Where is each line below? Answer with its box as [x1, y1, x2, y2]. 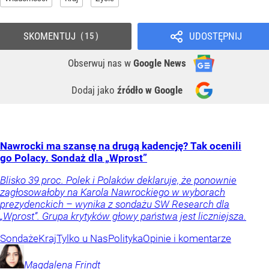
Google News [133, 57, 186, 70]
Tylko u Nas [56, 232, 108, 245]
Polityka [108, 232, 143, 245]
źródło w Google [117, 84, 183, 97]
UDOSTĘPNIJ [189, 30, 242, 43]
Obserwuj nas [68, 57, 124, 70]
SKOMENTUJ [23, 30, 76, 43]
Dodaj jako [71, 84, 117, 97]
